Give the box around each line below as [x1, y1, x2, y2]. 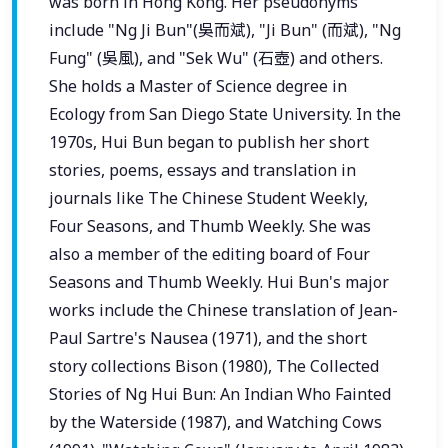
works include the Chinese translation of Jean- [49, 298, 398, 321]
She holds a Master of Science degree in [49, 74, 347, 97]
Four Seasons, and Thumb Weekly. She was [49, 214, 371, 237]
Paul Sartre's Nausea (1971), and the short [49, 326, 367, 349]
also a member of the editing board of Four [49, 242, 370, 265]
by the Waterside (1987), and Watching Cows [49, 410, 382, 433]
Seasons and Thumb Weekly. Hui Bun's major [49, 270, 389, 293]
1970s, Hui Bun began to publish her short [49, 130, 369, 153]
